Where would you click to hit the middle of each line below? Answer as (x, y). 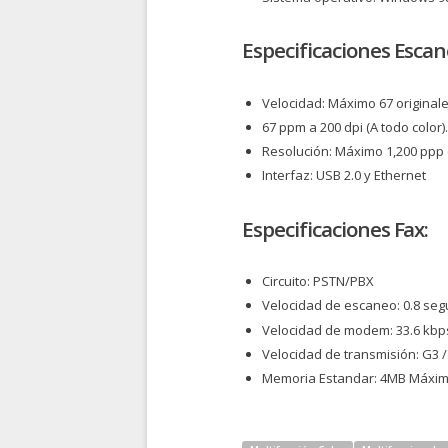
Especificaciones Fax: (335, 228)
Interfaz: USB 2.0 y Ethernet (344, 175)
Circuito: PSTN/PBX (318, 281)
